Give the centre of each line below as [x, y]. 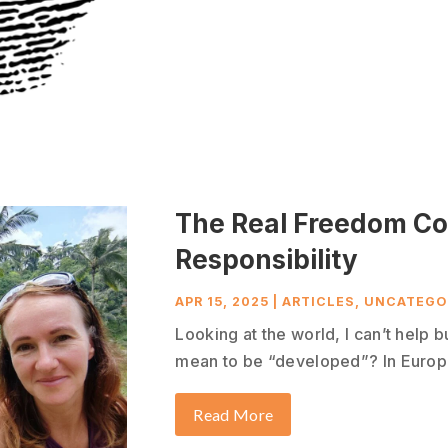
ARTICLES [319, 301]
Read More [233, 414]
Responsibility [267, 259]
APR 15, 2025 [222, 301]
